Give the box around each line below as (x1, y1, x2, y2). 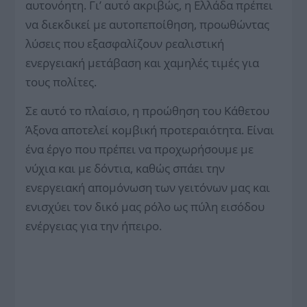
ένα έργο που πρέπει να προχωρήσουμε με (25, 141, 254, 158)
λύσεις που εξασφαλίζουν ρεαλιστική (25, 36, 225, 52)
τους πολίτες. (25, 74, 97, 90)
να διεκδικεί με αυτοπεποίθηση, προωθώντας (25, 16, 270, 33)
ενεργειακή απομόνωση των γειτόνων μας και (25, 180, 271, 196)
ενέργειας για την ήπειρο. (25, 218, 162, 234)
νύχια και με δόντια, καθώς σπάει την (25, 160, 225, 177)
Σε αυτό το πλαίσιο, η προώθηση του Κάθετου (25, 103, 270, 119)
